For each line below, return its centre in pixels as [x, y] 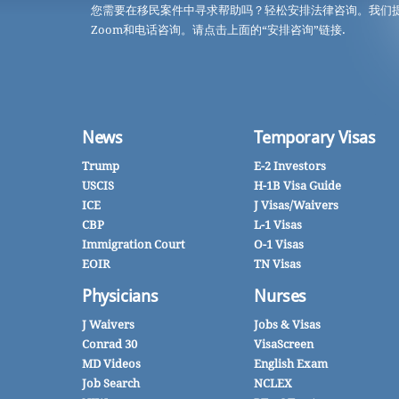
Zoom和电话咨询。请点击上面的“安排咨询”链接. [218, 29]
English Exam [291, 364]
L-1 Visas [278, 225]
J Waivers [108, 325]
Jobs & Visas [288, 325]
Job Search [111, 384]
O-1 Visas [279, 245]
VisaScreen [284, 345]
